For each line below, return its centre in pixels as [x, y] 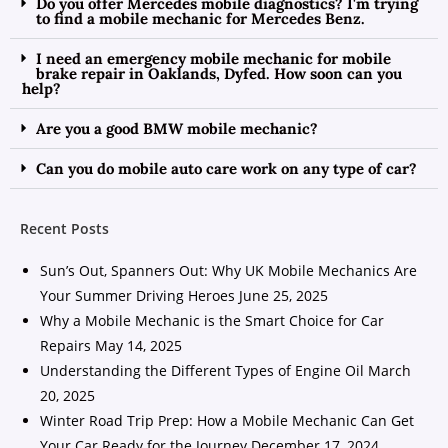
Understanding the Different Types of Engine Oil [202, 370]
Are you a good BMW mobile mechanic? [177, 128]
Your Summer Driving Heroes [137, 295]
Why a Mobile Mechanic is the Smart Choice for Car [212, 320]
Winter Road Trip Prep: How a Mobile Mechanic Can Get [227, 420]
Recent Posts [64, 228]
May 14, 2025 [138, 345]
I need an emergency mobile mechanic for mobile [213, 58]
